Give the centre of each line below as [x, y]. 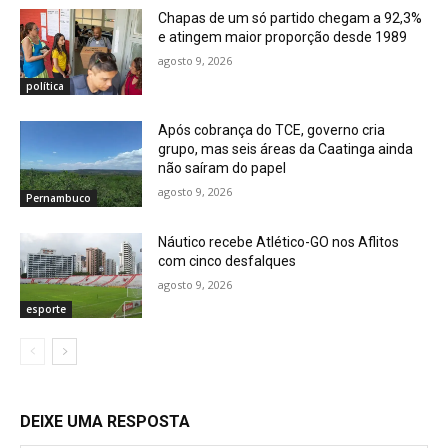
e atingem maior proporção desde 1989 [283, 37]
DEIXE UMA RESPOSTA [105, 422]
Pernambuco [58, 197]
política [45, 86]
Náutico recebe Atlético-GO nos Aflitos [279, 241]
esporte [46, 309]
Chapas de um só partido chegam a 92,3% [290, 18]
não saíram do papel [222, 168]
